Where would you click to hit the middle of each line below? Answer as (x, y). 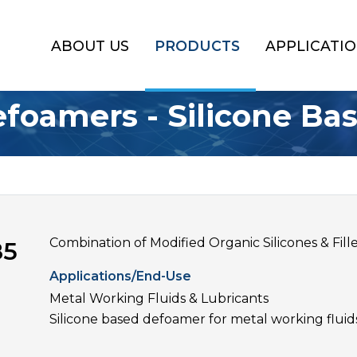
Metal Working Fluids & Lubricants (159, 298)
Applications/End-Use (121, 276)
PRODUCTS (197, 45)
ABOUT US (90, 45)
